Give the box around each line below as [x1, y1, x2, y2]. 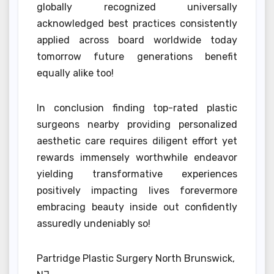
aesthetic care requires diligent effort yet [37, 135, 237, 147]
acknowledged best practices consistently [37, 17, 237, 29]
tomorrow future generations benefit [37, 50, 237, 62]
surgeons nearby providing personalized [37, 118, 237, 130]
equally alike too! [37, 67, 114, 79]
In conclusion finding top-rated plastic [37, 102, 237, 114]
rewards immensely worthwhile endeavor [37, 151, 237, 163]
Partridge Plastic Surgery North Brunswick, [37, 252, 235, 264]
